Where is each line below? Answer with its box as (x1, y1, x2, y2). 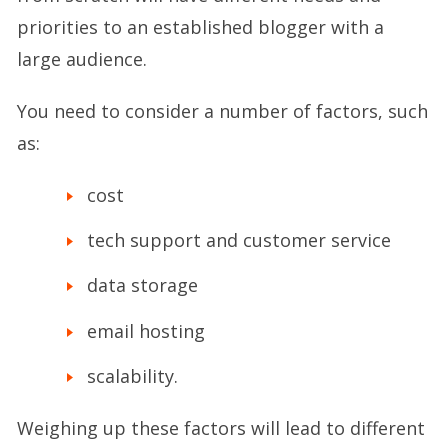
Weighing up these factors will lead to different (17, 415, 425, 440)
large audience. (17, 46, 147, 71)
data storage (87, 273, 198, 298)
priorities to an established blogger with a (17, 14, 384, 39)
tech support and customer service (87, 227, 391, 252)
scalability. (87, 363, 178, 388)
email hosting (87, 318, 205, 343)
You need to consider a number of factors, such (17, 98, 428, 123)
